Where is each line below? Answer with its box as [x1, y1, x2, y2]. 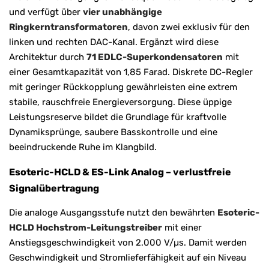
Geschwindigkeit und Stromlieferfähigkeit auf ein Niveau [9, 252, 246, 263]
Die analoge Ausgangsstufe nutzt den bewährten [9, 207, 217, 218]
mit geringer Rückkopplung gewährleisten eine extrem [9, 81, 237, 92]
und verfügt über [9, 6, 83, 17]
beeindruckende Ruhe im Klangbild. [9, 141, 157, 153]
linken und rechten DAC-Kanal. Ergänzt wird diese [9, 36, 219, 47]
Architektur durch [9, 51, 86, 62]
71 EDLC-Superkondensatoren [86, 51, 223, 62]
